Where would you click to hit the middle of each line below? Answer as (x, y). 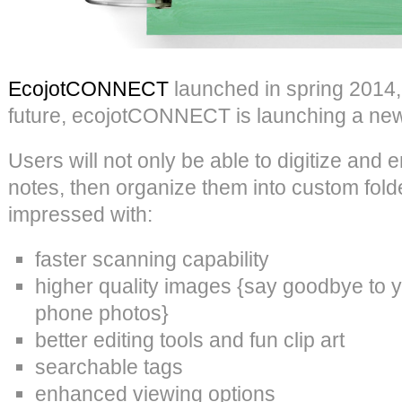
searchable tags (109, 367)
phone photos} (102, 313)
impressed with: (80, 214)
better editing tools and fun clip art (190, 340)
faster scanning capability (152, 259)
